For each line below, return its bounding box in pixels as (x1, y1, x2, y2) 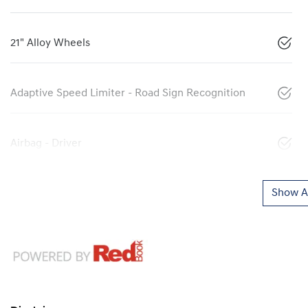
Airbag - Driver (10, 137, 82, 149)
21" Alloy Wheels (10, 37, 90, 49)
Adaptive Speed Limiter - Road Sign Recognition (10, 87, 245, 99)
